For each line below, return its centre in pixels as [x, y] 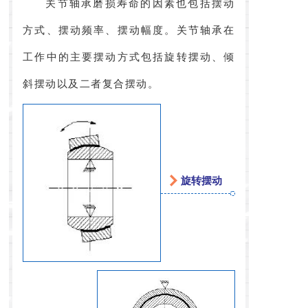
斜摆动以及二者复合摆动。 [91, 84]
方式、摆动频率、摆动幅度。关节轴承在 [129, 31]
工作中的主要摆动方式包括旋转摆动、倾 [129, 57]
